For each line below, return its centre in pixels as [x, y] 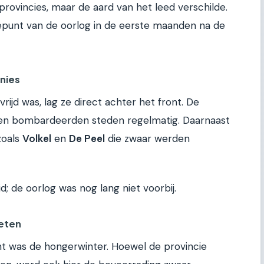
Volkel [37, 139]
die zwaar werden [147, 139]
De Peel [87, 139]
